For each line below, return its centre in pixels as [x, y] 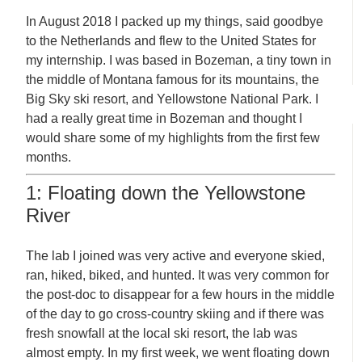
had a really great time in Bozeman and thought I [164, 118]
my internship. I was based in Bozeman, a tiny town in [179, 60]
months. [49, 157]
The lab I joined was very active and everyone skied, [176, 255]
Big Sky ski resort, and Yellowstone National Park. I [173, 99]
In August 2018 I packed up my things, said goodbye [175, 21]
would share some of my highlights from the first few [173, 137]
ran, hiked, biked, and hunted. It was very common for [178, 275]
